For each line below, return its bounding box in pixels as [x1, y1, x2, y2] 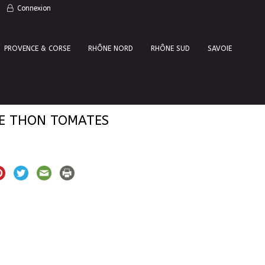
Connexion [15, 4, 51, 12]
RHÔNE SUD [151, 44, 190, 53]
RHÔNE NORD [88, 44, 133, 53]
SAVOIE [208, 44, 232, 53]
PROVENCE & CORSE [4, 44, 70, 53]
